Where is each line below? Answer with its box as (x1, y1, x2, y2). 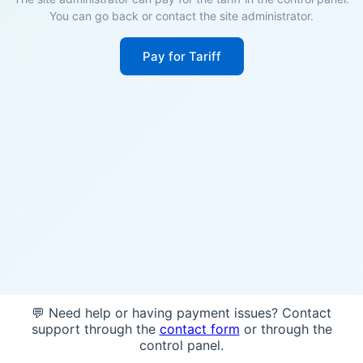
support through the (31, 321, 160, 337)
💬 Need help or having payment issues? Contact (32, 305, 331, 321)
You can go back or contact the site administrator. (49, 9, 314, 23)
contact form (159, 321, 240, 337)
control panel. (139, 337, 224, 353)
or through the (239, 321, 332, 337)
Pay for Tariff (142, 49, 221, 64)
